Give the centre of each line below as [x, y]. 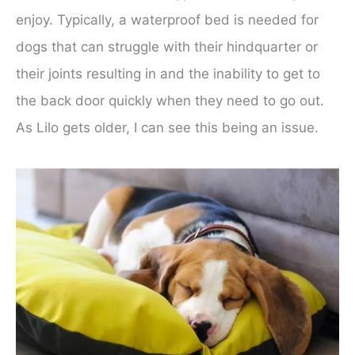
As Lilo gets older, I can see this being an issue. [167, 128]
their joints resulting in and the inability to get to [168, 74]
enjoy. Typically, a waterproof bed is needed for [167, 20]
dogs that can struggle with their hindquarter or [167, 47]
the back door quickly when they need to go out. [170, 101]
